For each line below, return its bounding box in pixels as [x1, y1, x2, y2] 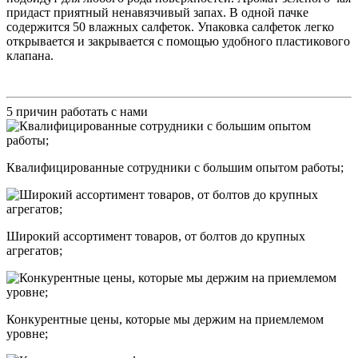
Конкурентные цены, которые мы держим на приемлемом [6, 312, 324, 326]
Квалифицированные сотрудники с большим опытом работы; [6, 160, 344, 174]
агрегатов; [6, 243, 62, 257]
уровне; [6, 326, 48, 340]
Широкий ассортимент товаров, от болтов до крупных [6, 229, 305, 243]
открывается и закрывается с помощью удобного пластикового [6, 34, 350, 48]
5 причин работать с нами [6, 104, 148, 118]
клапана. [6, 48, 54, 62]
